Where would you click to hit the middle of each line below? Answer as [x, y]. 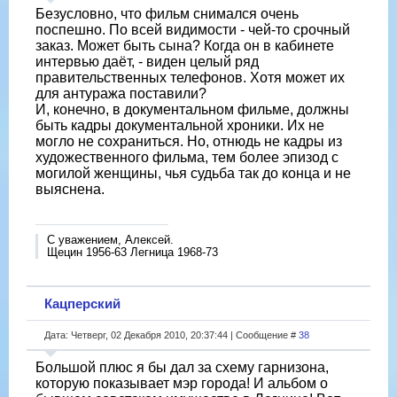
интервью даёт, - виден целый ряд [147, 61]
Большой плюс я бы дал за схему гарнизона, [182, 367]
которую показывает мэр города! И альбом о [182, 383]
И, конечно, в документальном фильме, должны [192, 109]
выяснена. [70, 189]
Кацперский [82, 303]
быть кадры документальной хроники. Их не [180, 125]
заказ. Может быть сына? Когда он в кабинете [185, 45]
